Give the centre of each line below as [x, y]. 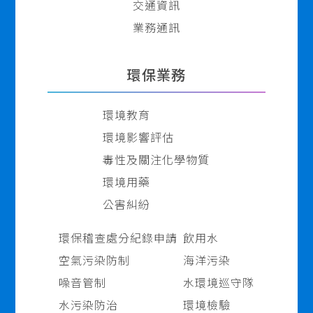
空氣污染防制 [94, 260]
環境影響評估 [139, 137]
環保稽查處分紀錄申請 [118, 238]
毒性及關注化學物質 [156, 159]
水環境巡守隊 [218, 282]
